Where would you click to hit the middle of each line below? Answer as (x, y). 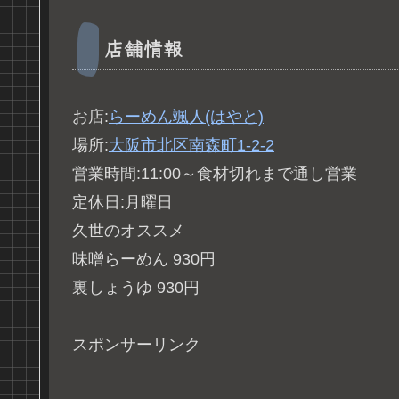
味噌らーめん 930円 (144, 259)
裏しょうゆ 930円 (136, 287)
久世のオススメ (128, 230)
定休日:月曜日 (122, 202)
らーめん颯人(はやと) (186, 116)
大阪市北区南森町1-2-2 (191, 145)
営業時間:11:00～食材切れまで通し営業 (215, 173)
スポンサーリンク (136, 345)
